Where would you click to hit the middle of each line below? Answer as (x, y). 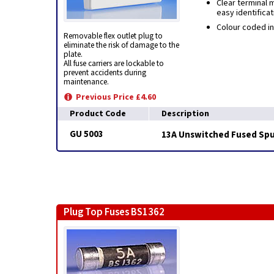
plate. (73, 54)
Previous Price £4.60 (116, 97)
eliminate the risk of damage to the (121, 45)
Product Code (98, 114)
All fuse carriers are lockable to (114, 63)
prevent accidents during (105, 72)
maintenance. (86, 82)
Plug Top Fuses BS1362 (114, 212)
